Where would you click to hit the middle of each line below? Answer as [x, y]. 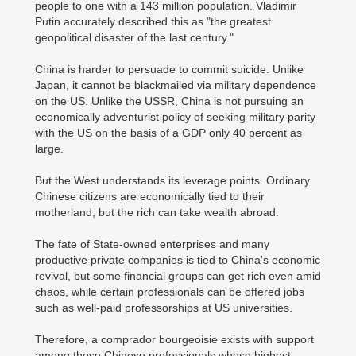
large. [49, 149]
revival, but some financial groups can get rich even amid [178, 276]
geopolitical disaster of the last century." [134, 37]
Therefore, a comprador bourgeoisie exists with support [174, 339]
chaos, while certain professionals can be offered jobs [170, 292]
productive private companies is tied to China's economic [178, 260]
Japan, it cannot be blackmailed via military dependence [176, 85]
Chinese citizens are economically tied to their [150, 196]
